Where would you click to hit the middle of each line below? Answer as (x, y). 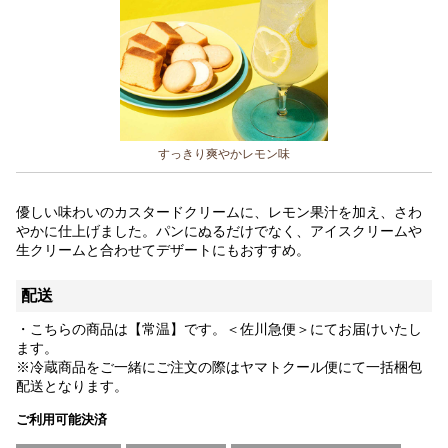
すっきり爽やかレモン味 (224, 153)
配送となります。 (72, 385)
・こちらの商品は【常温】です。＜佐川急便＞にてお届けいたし (219, 328)
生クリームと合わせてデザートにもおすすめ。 (163, 249)
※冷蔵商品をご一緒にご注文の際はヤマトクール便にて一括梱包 (219, 366)
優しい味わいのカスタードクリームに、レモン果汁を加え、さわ (219, 211)
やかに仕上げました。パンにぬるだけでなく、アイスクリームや (219, 230)
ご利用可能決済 (61, 419)
